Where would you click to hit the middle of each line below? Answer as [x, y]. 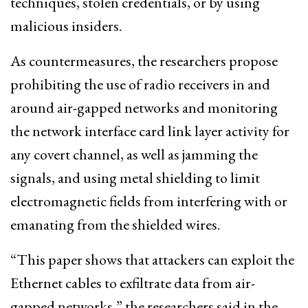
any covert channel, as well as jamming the [134, 154]
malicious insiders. [66, 25]
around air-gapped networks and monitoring [144, 107]
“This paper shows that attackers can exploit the [152, 259]
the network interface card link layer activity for [150, 131]
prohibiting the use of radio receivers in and [140, 84]
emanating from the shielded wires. [115, 224]
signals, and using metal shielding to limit [135, 177]
